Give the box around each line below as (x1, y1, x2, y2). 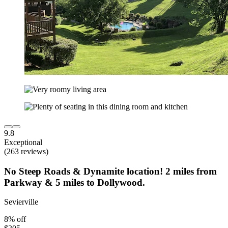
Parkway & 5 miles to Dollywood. (4, 177, 145, 188)
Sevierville (4, 197, 38, 207)
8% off (4, 215, 26, 224)
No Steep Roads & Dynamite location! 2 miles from (4, 165, 217, 177)
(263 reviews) (4, 147, 48, 156)
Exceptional (4, 137, 42, 147)
